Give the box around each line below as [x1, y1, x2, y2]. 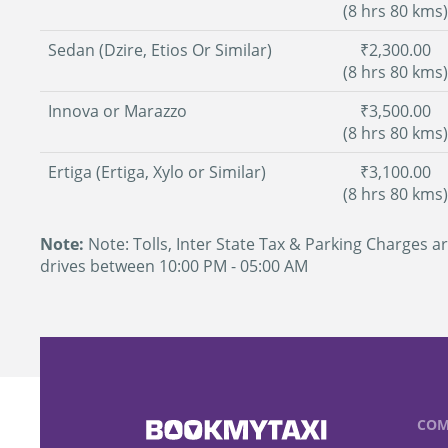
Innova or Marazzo [48, 100, 187, 122]
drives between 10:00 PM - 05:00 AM [40, 255, 308, 277]
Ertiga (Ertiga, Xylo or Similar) [48, 161, 266, 183]
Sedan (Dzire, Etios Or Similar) [48, 39, 272, 61]
